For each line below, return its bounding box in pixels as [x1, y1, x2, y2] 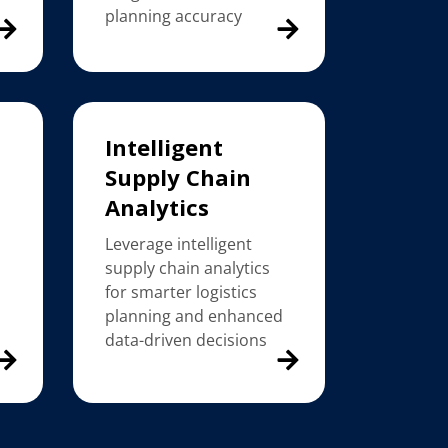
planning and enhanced [105, 305, 284, 328]
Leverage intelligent [105, 233, 253, 256]
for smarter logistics [105, 281, 258, 304]
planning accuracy [105, 4, 243, 27]
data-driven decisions [105, 329, 268, 352]
